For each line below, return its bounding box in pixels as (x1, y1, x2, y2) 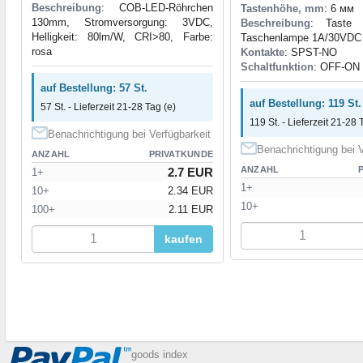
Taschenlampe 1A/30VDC (241, 31, 361, 44)
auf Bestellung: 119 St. (250, 96, 361, 109)
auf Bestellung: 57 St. (41, 81, 147, 94)
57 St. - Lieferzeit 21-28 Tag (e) (41, 100, 176, 113)
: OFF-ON (314, 60, 360, 73)
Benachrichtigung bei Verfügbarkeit (48, 127, 211, 140)
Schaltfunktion (241, 60, 314, 73)
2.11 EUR (169, 203, 213, 216)
